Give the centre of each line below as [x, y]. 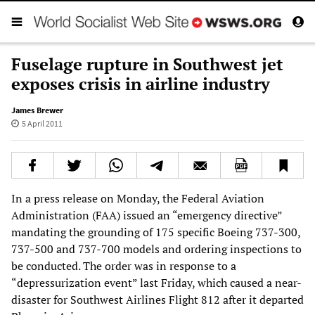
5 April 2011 [42, 123]
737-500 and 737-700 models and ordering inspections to [156, 249]
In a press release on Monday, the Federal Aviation [138, 198]
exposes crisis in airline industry [141, 83]
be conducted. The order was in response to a [124, 265]
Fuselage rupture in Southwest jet [147, 64]
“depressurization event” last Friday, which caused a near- [156, 282]
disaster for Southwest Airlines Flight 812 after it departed [157, 299]
